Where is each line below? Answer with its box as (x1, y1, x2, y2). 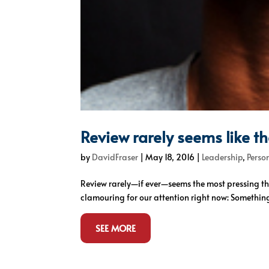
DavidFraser (92, 151, 139, 163)
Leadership (202, 151, 243, 163)
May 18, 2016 (145, 151, 195, 163)
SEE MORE (95, 222, 136, 235)
